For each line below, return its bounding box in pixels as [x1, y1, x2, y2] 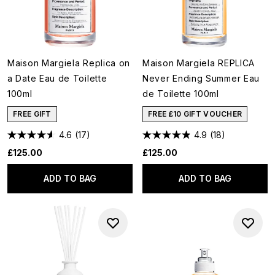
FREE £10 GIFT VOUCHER [148, 109, 242, 118]
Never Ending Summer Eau [142, 73, 260, 83]
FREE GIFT [13, 109, 52, 118]
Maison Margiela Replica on [7, 58, 131, 68]
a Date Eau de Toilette [7, 73, 107, 83]
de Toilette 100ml [142, 88, 219, 99]
